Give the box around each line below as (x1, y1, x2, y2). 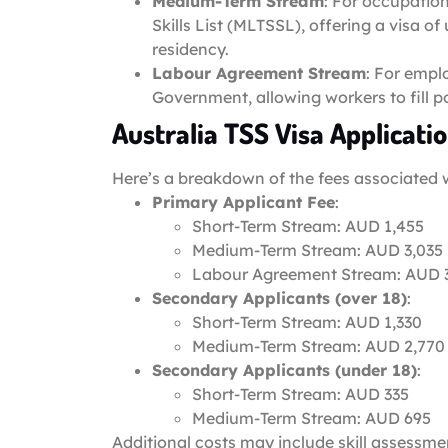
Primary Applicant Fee (152, 191, 335, 212)
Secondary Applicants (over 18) (152, 287, 407, 308)
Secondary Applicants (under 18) (152, 359, 417, 380)
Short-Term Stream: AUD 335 (192, 383, 409, 404)
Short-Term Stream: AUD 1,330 (192, 311, 422, 332)
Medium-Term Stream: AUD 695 (192, 407, 431, 428)
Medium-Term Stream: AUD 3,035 (192, 239, 443, 260)
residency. (152, 38, 229, 59)
